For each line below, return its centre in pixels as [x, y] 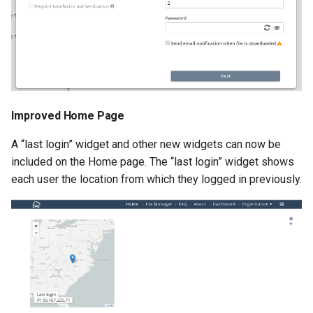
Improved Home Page [68, 116]
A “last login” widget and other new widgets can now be [146, 144]
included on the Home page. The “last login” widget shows [153, 162]
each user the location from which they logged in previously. [156, 179]
